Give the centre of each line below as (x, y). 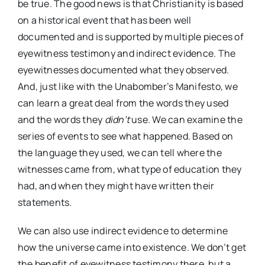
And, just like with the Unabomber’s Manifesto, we (128, 87)
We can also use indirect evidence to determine (123, 231)
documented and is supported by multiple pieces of (131, 37)
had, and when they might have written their (116, 186)
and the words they (61, 120)
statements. (45, 203)
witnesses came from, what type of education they (130, 169)
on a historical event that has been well (105, 20)
